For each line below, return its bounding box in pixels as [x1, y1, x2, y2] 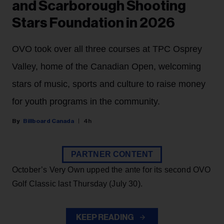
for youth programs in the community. [12, 96, 160, 107]
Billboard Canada [23, 118, 74, 124]
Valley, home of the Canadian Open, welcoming [12, 61, 201, 72]
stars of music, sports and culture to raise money [12, 79, 205, 89]
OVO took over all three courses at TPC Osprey [12, 44, 202, 54]
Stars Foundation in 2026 [12, 16, 175, 30]
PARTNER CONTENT [70, 150, 153, 159]
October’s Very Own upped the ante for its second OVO [12, 165, 211, 174]
